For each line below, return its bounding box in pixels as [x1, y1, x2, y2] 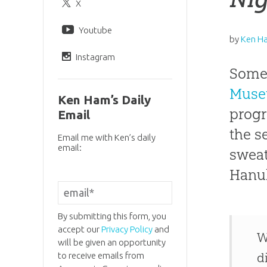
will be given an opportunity [57, 237, 166, 247]
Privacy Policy [101, 223, 153, 234]
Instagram [75, 51, 115, 62]
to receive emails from [57, 250, 144, 260]
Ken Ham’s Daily [57, 93, 151, 107]
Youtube [78, 24, 112, 35]
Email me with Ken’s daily [57, 132, 156, 143]
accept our [57, 223, 101, 234]
